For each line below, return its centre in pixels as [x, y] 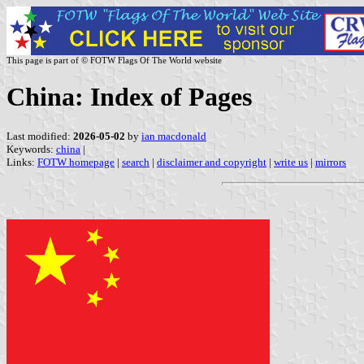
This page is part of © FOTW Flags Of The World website [114, 60]
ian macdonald [174, 136]
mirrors [331, 162]
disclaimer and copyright [212, 162]
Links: [22, 162]
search [136, 162]
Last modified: [40, 136]
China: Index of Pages [129, 97]
